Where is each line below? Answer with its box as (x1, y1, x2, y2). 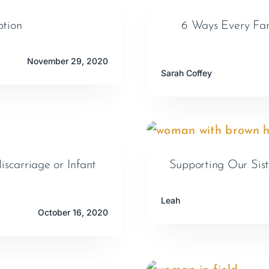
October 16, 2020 (38, 207, 109, 218)
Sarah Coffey (160, 68, 212, 79)
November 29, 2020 (27, 56, 109, 67)
